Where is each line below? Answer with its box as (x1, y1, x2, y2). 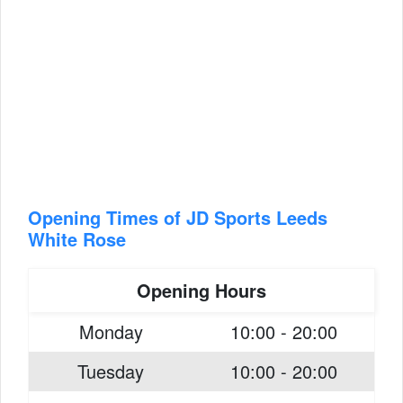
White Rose (28, 226, 126, 252)
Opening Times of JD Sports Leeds (28, 204, 327, 230)
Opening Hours (137, 277, 266, 303)
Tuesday (77, 358, 144, 384)
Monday (78, 318, 143, 345)
